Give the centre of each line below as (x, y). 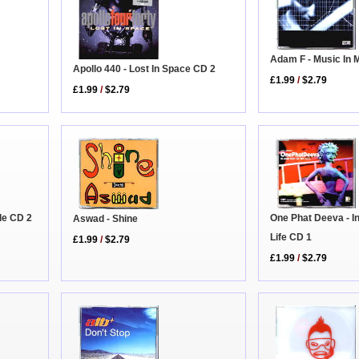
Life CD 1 (291, 237)
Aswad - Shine (106, 219)
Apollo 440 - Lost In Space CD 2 (145, 69)
